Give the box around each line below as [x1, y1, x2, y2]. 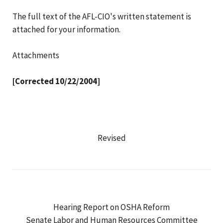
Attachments [12, 49, 59, 61]
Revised [97, 132, 126, 143]
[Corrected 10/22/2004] [12, 75, 100, 87]
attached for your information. [12, 23, 120, 35]
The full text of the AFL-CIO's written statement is [12, 10, 191, 22]
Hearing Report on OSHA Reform [53, 201, 170, 213]
